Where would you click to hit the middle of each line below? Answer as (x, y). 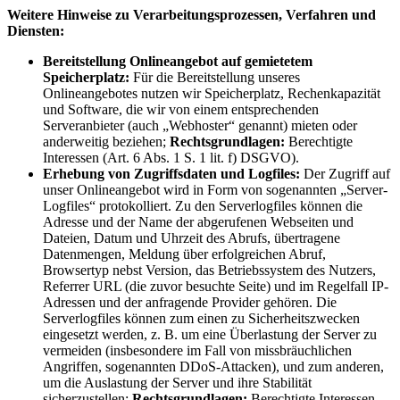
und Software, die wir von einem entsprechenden (181, 109)
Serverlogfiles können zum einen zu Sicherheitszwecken (201, 318)
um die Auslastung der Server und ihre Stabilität (177, 382)
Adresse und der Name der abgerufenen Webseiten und (198, 221)
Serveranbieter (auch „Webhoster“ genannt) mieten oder (200, 125)
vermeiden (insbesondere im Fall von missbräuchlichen (197, 350)
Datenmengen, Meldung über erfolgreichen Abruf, (184, 254)
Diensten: (36, 30)
